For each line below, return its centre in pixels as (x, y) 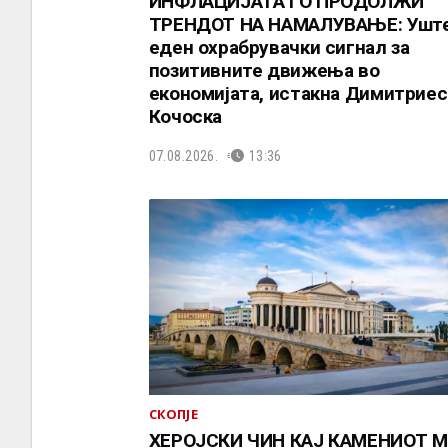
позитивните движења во (264, 71)
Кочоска (185, 117)
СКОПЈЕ (173, 413)
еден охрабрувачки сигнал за (279, 48)
